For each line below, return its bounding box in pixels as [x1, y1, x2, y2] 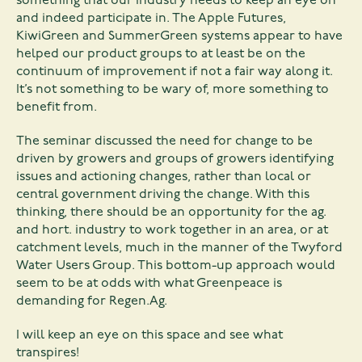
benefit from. [16, 101, 97, 115]
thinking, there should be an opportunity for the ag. [16, 206, 326, 220]
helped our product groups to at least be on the [16, 48, 305, 61]
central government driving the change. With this [16, 188, 309, 202]
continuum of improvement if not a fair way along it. [16, 65, 333, 79]
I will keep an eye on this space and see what [16, 329, 283, 343]
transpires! [16, 347, 79, 360]
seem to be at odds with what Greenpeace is [16, 277, 282, 291]
